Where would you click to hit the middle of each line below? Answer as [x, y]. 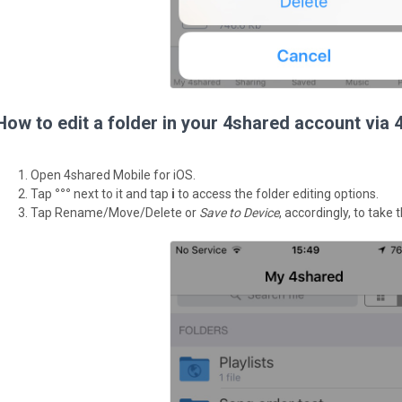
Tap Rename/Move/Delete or [115, 212]
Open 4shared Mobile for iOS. [113, 175]
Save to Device [239, 212]
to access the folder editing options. [277, 193]
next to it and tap [121, 193]
